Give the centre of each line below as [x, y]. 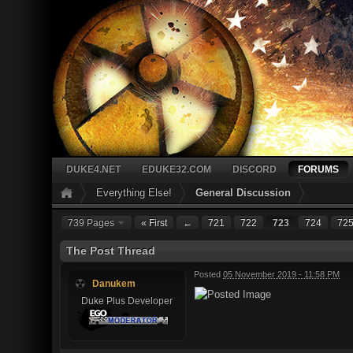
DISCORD [255, 169]
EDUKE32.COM [176, 169]
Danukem [114, 283]
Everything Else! [134, 193]
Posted [208, 274]
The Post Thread [111, 251]
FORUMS [318, 169]
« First [154, 223]
